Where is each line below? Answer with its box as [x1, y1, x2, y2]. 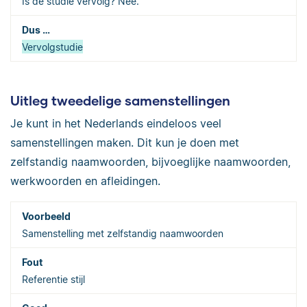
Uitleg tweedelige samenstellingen [10, 92, 230, 108]
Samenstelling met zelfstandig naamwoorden [22, 228, 223, 240]
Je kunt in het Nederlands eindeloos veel [10, 116, 221, 131]
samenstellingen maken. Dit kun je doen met [10, 136, 239, 150]
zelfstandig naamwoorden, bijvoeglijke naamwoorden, [10, 155, 291, 169]
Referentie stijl [22, 273, 85, 286]
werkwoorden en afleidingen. [10, 174, 160, 188]
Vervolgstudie [22, 40, 83, 53]
